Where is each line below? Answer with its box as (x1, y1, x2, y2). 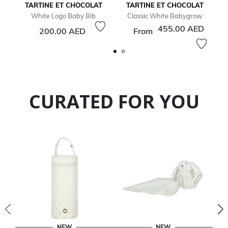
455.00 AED (157, 23, 204, 34)
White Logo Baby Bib (31, 12, 96, 20)
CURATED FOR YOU (28, 89, 199, 115)
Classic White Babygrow (127, 12, 202, 20)
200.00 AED (39, 26, 85, 37)
